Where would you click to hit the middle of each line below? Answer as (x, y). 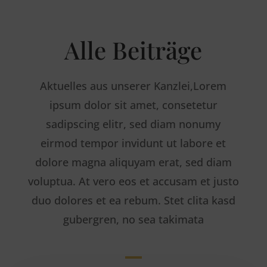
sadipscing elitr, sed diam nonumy (133, 124)
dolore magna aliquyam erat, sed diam (133, 162)
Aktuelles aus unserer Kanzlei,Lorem (133, 86)
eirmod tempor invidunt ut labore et (133, 143)
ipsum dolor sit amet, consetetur (133, 105)
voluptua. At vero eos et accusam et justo (133, 181)
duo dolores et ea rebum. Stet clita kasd (133, 200)
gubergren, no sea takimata (133, 219)
